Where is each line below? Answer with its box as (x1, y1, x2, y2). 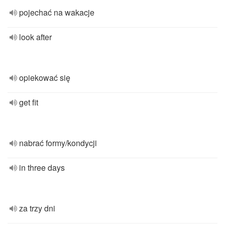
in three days (19, 162, 65, 173)
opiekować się (19, 72, 70, 83)
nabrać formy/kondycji (19, 137, 97, 149)
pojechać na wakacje (19, 7, 94, 18)
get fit (19, 96, 38, 108)
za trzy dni (19, 202, 55, 214)
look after (19, 31, 52, 43)
